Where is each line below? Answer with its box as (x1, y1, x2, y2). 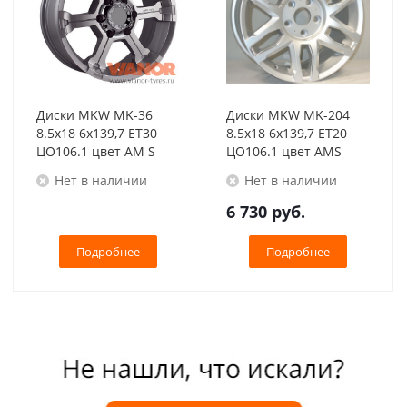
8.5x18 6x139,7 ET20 (226, 124, 347, 142)
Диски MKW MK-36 (36, 106, 153, 124)
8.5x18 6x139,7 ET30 (36, 124, 157, 142)
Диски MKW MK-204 (226, 106, 350, 124)
